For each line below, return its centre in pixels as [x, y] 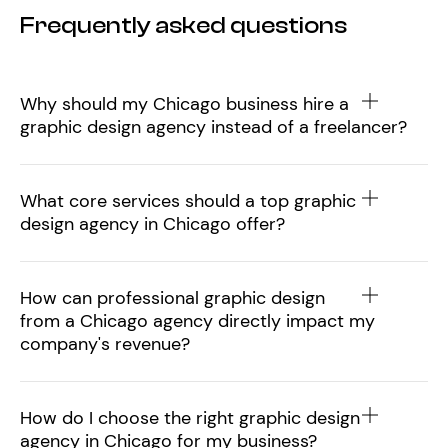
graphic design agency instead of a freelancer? [213, 127]
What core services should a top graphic [188, 201]
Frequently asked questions [183, 26]
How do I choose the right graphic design [190, 418]
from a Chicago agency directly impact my [197, 321]
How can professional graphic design [172, 298]
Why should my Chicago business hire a [184, 104]
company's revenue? [105, 344]
